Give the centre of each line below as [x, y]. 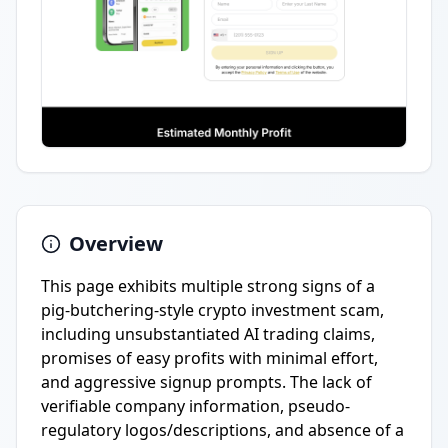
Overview [116, 243]
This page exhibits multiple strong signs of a [208, 286]
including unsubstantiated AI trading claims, [208, 334]
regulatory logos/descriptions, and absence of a [222, 430]
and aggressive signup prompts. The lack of [206, 382]
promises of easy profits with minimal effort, [209, 358]
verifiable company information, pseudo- [195, 406]
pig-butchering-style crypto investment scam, [212, 310]
